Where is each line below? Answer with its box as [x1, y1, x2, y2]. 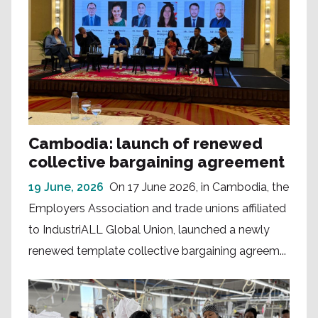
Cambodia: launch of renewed [28, 134, 263, 153]
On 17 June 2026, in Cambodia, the [109, 180, 289, 194]
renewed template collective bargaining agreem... [28, 244, 286, 258]
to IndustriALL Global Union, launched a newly [28, 223, 270, 237]
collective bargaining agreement [28, 153, 288, 172]
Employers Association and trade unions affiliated [28, 202, 286, 216]
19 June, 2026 [28, 180, 104, 194]
